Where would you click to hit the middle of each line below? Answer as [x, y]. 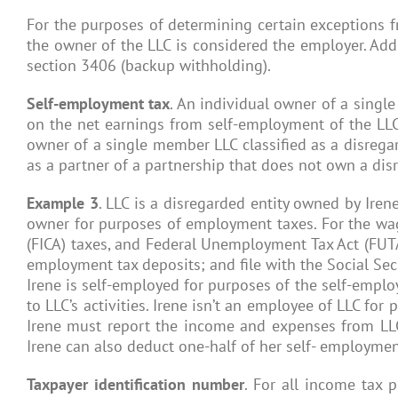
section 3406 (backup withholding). [149, 65]
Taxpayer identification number [135, 384]
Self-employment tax [99, 103]
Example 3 [63, 203]
